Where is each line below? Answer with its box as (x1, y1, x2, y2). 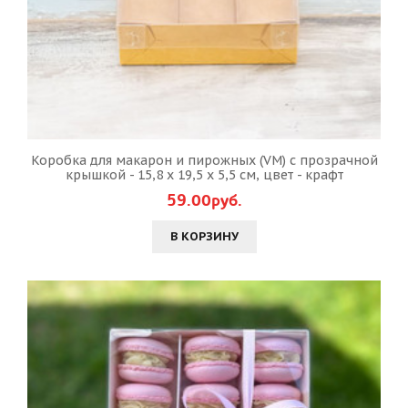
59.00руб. (166, 189, 242, 212)
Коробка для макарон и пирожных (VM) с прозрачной (30, 152, 378, 168)
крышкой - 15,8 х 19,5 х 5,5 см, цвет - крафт (65, 167, 343, 183)
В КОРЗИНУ (169, 229, 239, 244)
